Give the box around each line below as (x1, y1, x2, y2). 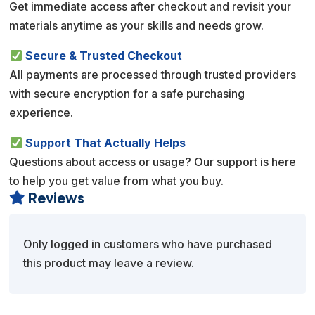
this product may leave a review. (23, 256, 195, 271)
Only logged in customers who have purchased (23, 237, 273, 252)
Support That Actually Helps (25, 136, 186, 150)
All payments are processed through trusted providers (9, 67, 297, 82)
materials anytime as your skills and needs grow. (9, 18, 264, 33)
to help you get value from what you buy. (9, 174, 224, 188)
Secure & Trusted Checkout (25, 49, 182, 63)
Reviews (28, 188, 85, 208)
